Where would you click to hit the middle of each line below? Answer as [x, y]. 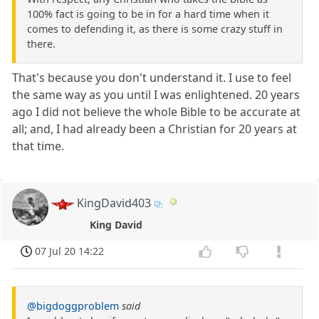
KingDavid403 [114, 203]
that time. [38, 146]
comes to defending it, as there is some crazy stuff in [155, 29]
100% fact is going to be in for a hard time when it [148, 14]
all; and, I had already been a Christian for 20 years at [155, 129]
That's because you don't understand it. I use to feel [152, 78]
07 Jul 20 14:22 [70, 251]
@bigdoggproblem [73, 306]
